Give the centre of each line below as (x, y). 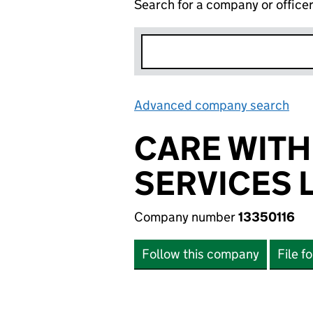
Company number (186, 217)
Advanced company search (212, 105)
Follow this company (201, 254)
